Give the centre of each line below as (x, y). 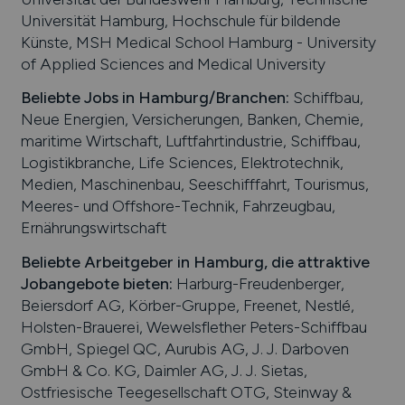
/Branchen (247, 98)
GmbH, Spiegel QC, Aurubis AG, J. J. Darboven (184, 348)
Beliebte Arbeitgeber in (107, 261)
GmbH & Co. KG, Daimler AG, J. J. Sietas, (164, 370)
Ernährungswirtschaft (93, 228)
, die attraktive (316, 261)
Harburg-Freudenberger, (258, 283)
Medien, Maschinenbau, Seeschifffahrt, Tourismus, (194, 184)
